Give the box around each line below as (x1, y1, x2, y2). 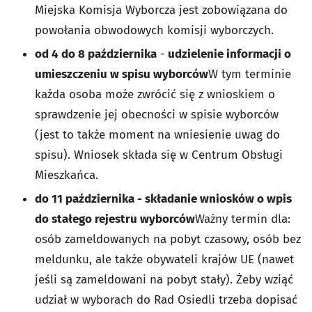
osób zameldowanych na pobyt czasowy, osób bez (35, 232, 301, 247)
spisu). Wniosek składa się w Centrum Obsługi (35, 148, 283, 162)
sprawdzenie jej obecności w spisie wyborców (35, 107, 279, 122)
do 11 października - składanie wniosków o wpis (35, 192, 292, 206)
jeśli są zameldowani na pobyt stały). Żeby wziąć (35, 272, 293, 287)
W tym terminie (208, 67, 291, 81)
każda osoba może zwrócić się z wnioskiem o (35, 87, 275, 102)
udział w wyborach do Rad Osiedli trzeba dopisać (35, 292, 297, 307)
